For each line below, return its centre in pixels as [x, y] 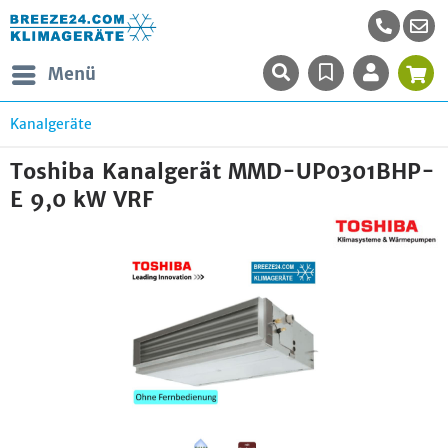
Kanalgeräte [51, 124]
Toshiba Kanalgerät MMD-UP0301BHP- [222, 171]
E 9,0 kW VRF [82, 199]
